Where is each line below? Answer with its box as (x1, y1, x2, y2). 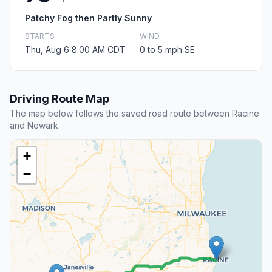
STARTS (25, 32, 55, 41)
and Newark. (10, 120, 60, 131)
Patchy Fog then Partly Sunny (25, 13, 152, 24)
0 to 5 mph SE (140, 44, 195, 55)
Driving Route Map (10, 92, 109, 106)
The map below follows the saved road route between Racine (10, 108, 259, 119)
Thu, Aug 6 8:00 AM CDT (25, 44, 126, 55)
